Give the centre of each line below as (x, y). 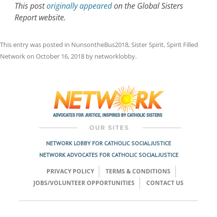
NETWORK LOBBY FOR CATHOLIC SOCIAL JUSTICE (108, 143)
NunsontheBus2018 (100, 44)
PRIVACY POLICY (70, 171)
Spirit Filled (182, 44)
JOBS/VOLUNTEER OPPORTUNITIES (84, 183)
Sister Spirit (147, 44)
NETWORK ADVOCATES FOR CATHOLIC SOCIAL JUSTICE (108, 155)
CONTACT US (165, 183)
